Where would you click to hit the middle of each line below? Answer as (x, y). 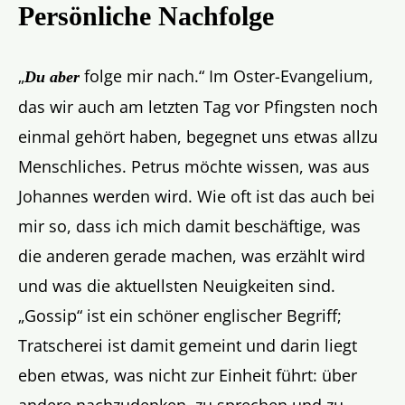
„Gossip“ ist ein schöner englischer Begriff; (180, 316)
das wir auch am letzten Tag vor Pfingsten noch (198, 107)
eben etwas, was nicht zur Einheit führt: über (188, 376)
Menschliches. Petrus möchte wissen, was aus (194, 167)
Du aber (54, 77)
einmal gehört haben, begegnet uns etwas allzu (198, 137)
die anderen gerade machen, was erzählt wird (192, 256)
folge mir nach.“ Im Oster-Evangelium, (229, 76)
